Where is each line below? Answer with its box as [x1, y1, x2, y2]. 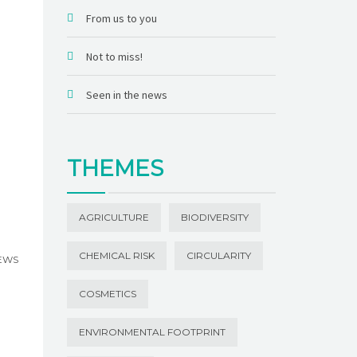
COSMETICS [78, 287, 136, 300]
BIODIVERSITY [180, 210, 249, 223]
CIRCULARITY [186, 249, 251, 261]
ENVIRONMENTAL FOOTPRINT [78, 325, 226, 338]
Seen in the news [85, 87, 167, 102]
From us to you [85, 10, 157, 25]
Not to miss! [85, 49, 143, 64]
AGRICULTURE [78, 210, 149, 223]
